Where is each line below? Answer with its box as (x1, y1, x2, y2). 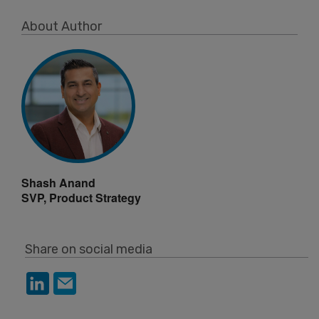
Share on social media (25, 241, 152, 257)
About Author (21, 19, 102, 35)
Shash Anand (21, 174, 95, 192)
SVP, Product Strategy (21, 189, 141, 206)
